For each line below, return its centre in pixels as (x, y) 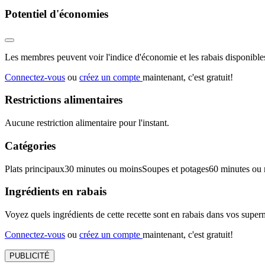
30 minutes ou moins (103, 169)
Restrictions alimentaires (64, 100)
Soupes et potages (175, 169)
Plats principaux (35, 169)
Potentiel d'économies (56, 14)
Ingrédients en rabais (56, 192)
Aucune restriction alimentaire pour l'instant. (87, 123)
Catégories (30, 146)
